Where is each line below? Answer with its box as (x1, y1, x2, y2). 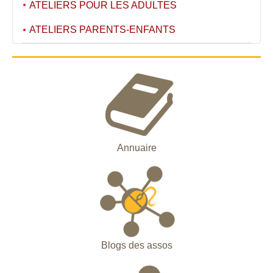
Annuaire (116, 142, 157, 153)
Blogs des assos (101, 239, 172, 250)
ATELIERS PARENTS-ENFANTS (29, 24, 175, 35)
